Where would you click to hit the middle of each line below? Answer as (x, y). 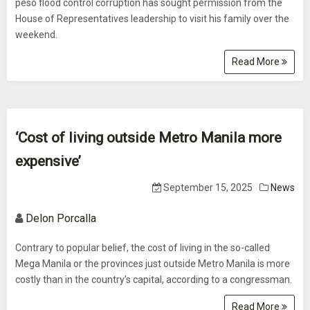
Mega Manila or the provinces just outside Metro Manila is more (153, 264)
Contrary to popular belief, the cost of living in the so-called (143, 248)
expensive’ (48, 161)
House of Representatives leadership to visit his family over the (152, 19)
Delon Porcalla (61, 218)
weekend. (36, 35)
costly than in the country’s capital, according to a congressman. (154, 280)
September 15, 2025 (207, 188)
